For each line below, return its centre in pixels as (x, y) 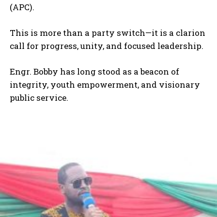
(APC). (22, 7)
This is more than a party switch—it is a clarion (108, 32)
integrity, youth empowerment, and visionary (105, 84)
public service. (39, 97)
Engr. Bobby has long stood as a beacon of (94, 71)
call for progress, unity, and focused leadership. (107, 46)
